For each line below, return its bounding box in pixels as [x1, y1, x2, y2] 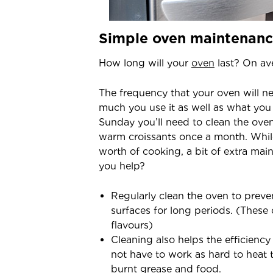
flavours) [111, 219, 153, 231]
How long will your [99, 57, 191, 69]
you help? [99, 160, 145, 172]
